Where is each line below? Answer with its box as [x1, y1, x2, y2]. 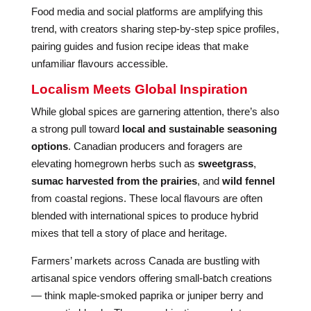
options [31, 140, 68, 152]
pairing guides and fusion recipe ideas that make [31, 40, 249, 52]
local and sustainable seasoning [121, 123, 277, 135]
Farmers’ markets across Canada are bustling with [31, 255, 260, 267]
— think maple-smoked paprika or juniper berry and [31, 289, 263, 301]
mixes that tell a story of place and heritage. [31, 227, 227, 239]
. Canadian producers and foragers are [67, 140, 242, 152]
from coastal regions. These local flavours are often [31, 192, 262, 204]
